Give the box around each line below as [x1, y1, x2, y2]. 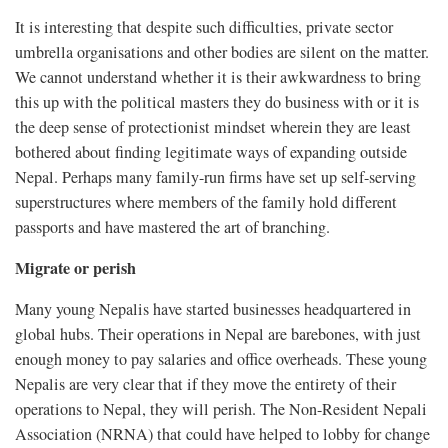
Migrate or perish [15, 256, 136, 281]
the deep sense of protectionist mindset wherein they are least [15, 116, 411, 139]
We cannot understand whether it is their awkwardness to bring [15, 66, 421, 89]
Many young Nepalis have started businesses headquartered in [15, 298, 411, 321]
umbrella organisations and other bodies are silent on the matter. [15, 41, 429, 64]
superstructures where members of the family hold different [15, 191, 397, 214]
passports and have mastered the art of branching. [15, 216, 330, 239]
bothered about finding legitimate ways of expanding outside [15, 141, 407, 164]
